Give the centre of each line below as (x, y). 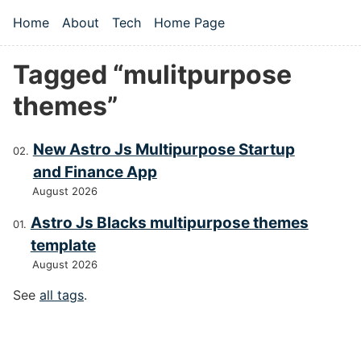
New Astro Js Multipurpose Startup (164, 150)
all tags (62, 295)
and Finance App (95, 172)
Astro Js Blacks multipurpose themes (169, 223)
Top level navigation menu (137, 40)
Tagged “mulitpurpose (152, 75)
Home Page (189, 23)
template (63, 246)
